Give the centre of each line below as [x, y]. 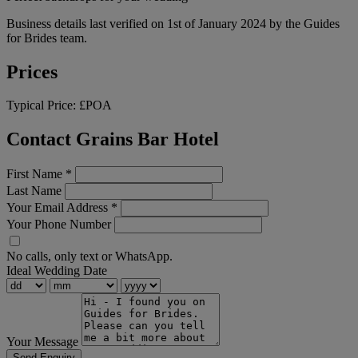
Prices [32, 72]
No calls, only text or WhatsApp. [89, 257]
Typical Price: [43, 105]
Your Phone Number [59, 225]
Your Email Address [59, 208]
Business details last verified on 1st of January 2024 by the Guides [173, 23]
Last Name [34, 191]
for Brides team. [47, 38]
